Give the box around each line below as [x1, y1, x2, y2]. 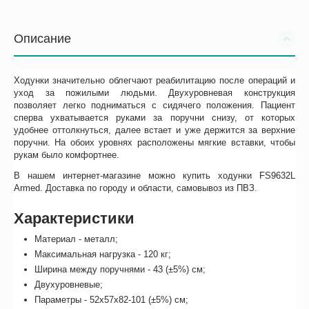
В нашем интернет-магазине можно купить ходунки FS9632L [14, 170, 295, 181]
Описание [14, 32, 71, 46]
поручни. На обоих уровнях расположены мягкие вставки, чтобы [14, 137, 295, 148]
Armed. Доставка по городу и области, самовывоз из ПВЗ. [14, 183, 258, 194]
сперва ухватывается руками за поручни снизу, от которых [14, 112, 295, 123]
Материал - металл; [34, 234, 119, 245]
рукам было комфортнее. [14, 150, 120, 161]
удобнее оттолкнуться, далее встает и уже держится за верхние [14, 125, 295, 136]
